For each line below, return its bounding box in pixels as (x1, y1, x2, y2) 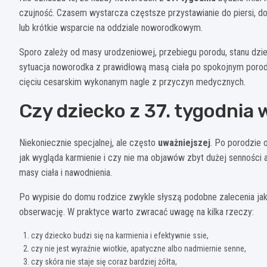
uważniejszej (158, 136, 210, 148)
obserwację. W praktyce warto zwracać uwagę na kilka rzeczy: (19, 206, 254, 218)
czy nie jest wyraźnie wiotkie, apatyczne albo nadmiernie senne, (31, 243, 246, 253)
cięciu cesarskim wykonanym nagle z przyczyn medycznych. (19, 76, 246, 88)
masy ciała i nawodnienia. (19, 166, 112, 178)
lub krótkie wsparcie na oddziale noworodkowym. (19, 21, 203, 33)
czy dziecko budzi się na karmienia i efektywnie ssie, (31, 230, 209, 240)
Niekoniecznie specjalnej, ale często (19, 136, 158, 148)
